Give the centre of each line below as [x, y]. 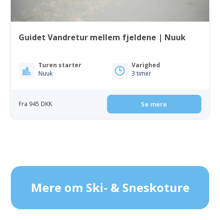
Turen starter [60, 65]
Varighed [146, 65]
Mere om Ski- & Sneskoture [110, 187]
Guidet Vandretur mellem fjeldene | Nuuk [102, 37]
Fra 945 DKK [36, 104]
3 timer [141, 73]
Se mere [154, 104]
